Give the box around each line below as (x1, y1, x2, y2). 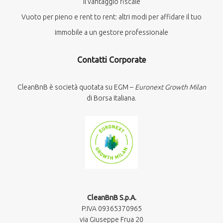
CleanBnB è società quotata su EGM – (17, 83, 135, 91)
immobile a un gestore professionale (55, 28, 168, 36)
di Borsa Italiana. (87, 94, 136, 102)
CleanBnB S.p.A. (87, 194, 136, 202)
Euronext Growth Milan (134, 83, 206, 91)
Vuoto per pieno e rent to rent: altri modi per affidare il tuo (21, 13, 202, 21)
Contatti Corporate (77, 55, 146, 64)
